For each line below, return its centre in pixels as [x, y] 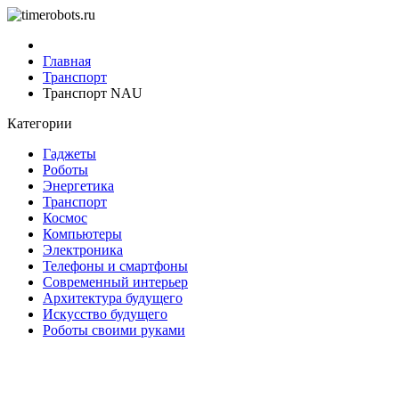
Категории [40, 123]
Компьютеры [82, 234]
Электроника [83, 250]
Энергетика [78, 186]
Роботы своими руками [114, 330]
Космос [65, 218]
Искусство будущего [105, 314]
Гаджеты [69, 154]
